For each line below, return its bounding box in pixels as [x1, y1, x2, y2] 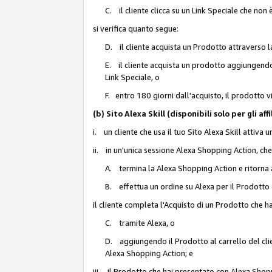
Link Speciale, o [105, 72, 160, 82]
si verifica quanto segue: [93, 23, 178, 33]
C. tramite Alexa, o [105, 217, 175, 228]
